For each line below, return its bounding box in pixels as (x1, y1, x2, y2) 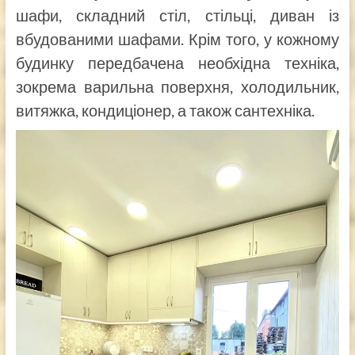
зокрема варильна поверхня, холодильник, (15, 77, 340, 97)
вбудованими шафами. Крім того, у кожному (15, 29, 340, 49)
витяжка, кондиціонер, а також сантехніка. (15, 101, 315, 120)
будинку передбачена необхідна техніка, (15, 53, 340, 73)
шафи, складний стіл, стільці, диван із (15, 6, 340, 25)
